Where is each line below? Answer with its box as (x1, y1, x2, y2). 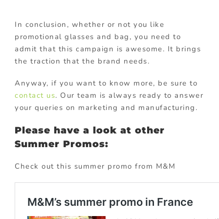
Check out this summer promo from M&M (15, 161, 175, 171)
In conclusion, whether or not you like (15, 19, 164, 29)
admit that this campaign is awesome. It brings (15, 44, 201, 54)
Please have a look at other (15, 124, 165, 136)
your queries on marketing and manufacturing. (15, 102, 197, 112)
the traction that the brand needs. (15, 56, 150, 66)
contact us (15, 90, 55, 100)
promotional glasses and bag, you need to (15, 31, 181, 42)
